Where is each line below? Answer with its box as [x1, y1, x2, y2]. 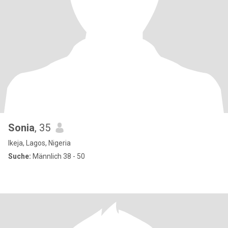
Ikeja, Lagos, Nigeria [8, 139, 71, 147]
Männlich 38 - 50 [31, 152, 85, 160]
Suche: [8, 152, 31, 160]
